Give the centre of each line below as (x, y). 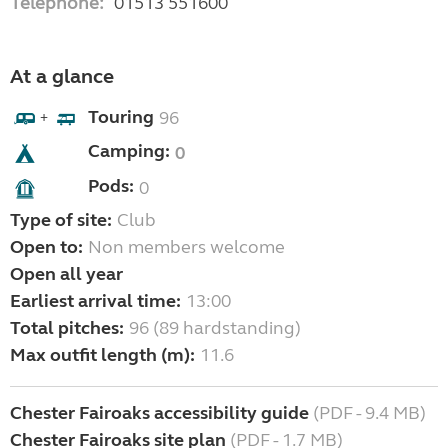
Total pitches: (67, 328)
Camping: (129, 151)
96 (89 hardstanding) (215, 328)
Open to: (46, 247)
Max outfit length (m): (102, 355)
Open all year (66, 274)
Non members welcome (186, 247)
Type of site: (61, 220)
